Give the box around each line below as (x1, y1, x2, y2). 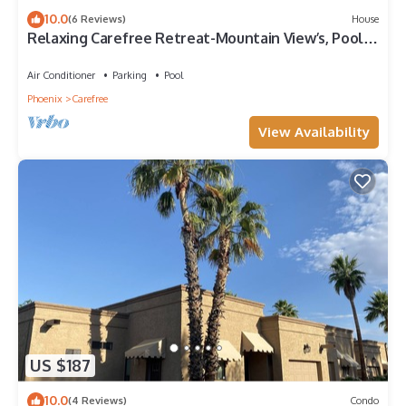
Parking (112, 68, 147, 82)
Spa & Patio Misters (27, 44, 160, 63)
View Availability (258, 122, 370, 140)
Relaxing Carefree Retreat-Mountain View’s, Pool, (27, 28, 367, 47)
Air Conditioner (27, 68, 95, 82)
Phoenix (27, 92, 63, 105)
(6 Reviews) (68, 13, 126, 26)
